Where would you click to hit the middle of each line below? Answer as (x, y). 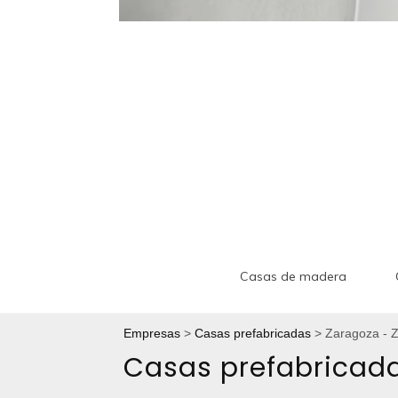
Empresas (152, 333)
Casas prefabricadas (253, 333)
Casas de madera (293, 276)
